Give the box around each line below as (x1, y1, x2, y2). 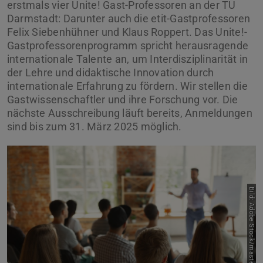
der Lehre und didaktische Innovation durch (7, 66, 214, 79)
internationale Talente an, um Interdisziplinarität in (7, 52, 248, 65)
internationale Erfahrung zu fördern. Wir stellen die (7, 79, 248, 92)
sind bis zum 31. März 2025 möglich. (7, 120, 182, 133)
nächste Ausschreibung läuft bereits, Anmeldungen (7, 106, 252, 119)
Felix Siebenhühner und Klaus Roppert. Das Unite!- (7, 25, 248, 38)
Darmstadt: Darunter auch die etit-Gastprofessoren (7, 12, 251, 25)
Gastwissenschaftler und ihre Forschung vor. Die (7, 93, 238, 106)
